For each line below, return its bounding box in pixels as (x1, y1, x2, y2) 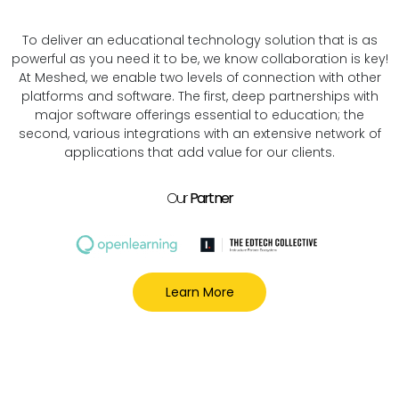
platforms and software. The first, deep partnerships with (20, 86, 379, 105)
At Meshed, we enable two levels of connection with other (18, 68, 381, 86)
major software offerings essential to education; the (35, 105, 364, 124)
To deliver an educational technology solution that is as (21, 30, 378, 49)
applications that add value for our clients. (64, 142, 335, 161)
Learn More (165, 282, 234, 301)
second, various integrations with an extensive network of (18, 124, 381, 142)
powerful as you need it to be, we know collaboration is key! (11, 49, 388, 68)
